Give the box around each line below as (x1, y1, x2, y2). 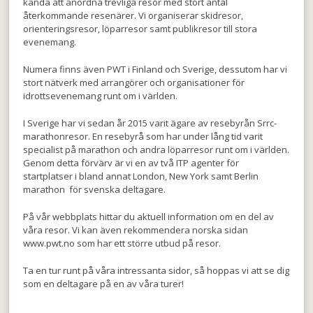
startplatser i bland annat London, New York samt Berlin (23, 170, 259, 182)
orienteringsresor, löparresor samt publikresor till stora (23, 22, 258, 35)
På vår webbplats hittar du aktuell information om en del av (23, 210, 275, 223)
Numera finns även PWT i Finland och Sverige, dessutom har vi (23, 63, 288, 75)
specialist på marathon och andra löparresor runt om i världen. (23, 143, 290, 156)
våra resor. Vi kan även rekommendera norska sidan (23, 224, 249, 236)
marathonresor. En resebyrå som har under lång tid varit (23, 130, 263, 143)
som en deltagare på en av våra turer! (23, 277, 184, 290)
